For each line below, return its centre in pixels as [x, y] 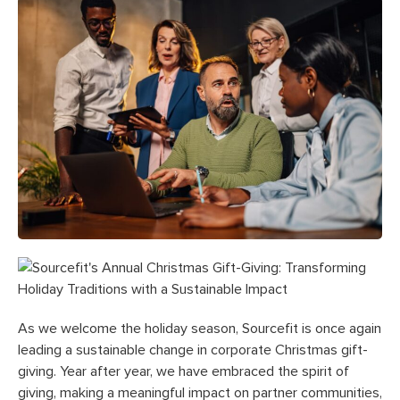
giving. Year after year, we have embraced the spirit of [183, 371]
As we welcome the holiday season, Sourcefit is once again [200, 328]
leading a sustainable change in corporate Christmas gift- [193, 350]
